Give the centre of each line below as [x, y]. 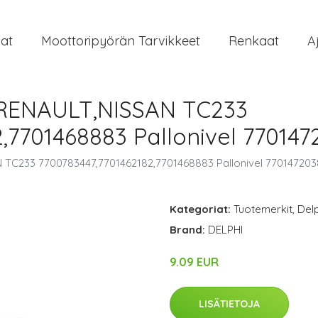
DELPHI [225, 230]
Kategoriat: [200, 209]
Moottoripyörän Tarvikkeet [121, 41]
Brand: [189, 230]
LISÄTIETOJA [229, 304]
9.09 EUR [194, 262]
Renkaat [254, 41]
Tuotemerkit [263, 209]
